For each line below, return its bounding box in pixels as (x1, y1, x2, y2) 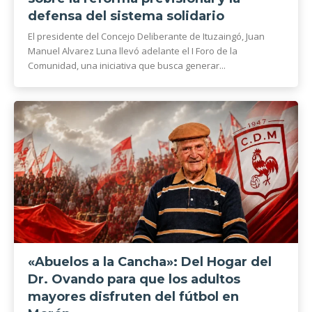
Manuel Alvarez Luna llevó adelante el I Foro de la (28, 45, 237, 57)
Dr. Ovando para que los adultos (28, 272, 240, 287)
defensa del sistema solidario (28, 8, 224, 24)
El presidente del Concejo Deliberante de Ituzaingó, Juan (28, 30, 265, 42)
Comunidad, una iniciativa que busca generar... (28, 59, 226, 72)
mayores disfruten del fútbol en (28, 289, 239, 304)
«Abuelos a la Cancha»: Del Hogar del (28, 254, 272, 270)
